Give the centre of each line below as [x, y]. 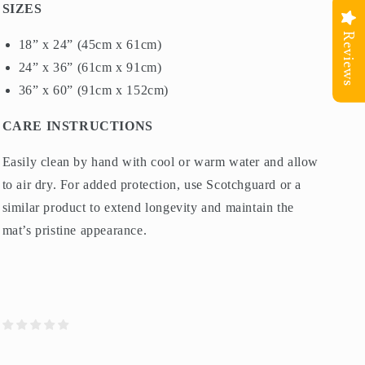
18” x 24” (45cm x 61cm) [90, 44]
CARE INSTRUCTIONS [77, 125]
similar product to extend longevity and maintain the [148, 207]
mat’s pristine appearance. [75, 230]
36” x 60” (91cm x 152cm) [93, 90]
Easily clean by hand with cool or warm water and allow [160, 161]
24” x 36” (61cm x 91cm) [90, 67]
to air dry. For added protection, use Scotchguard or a [152, 184]
